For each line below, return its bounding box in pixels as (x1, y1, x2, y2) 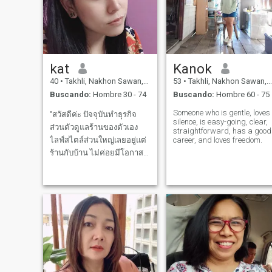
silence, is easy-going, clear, (172, 117, 268, 127)
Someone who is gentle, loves (172, 108, 270, 118)
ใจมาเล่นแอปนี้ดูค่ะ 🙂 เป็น (49, 174, 140, 183)
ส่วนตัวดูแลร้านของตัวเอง (49, 123, 138, 132)
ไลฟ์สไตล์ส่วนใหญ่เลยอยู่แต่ (49, 135, 146, 145)
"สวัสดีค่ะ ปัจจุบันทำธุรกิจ (49, 110, 137, 120)
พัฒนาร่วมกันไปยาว (49, 225, 119, 234)
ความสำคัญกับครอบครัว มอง (49, 199, 149, 209)
